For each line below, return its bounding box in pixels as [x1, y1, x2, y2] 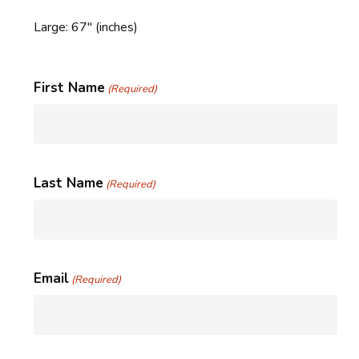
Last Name [33, 173, 103, 192]
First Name [33, 78, 105, 97]
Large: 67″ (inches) [33, 18, 138, 36]
